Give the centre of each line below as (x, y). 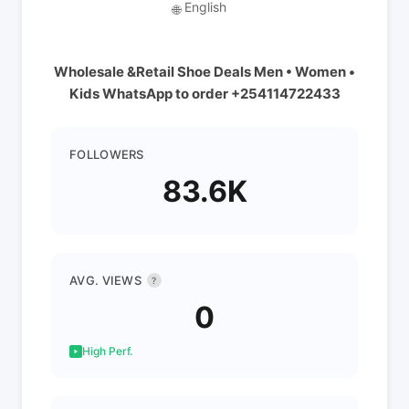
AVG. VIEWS (105, 280)
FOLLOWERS (107, 154)
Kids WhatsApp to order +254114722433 (204, 94)
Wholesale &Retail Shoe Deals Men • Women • (204, 72)
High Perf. (107, 351)
